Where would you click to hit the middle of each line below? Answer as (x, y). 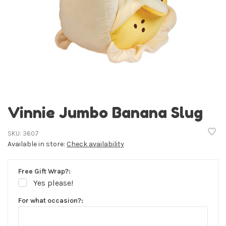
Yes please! (53, 183)
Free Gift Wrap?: (44, 171)
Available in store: (37, 144)
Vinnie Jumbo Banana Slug (105, 112)
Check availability (95, 144)
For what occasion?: (51, 201)
